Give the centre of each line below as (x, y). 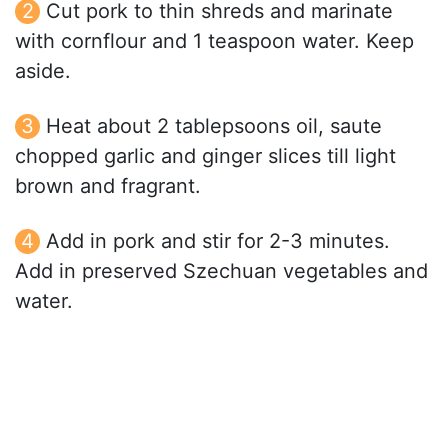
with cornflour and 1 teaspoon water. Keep (214, 41)
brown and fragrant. (108, 186)
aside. (43, 71)
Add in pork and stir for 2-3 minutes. (218, 241)
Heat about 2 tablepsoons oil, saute (214, 126)
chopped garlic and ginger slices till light (205, 156)
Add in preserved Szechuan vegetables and (221, 271)
